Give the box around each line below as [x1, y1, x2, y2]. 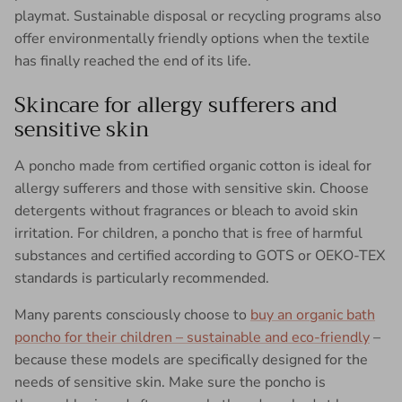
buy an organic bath [250, 304, 375, 325]
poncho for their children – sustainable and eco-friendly [14, 327, 370, 347]
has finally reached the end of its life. [14, 50, 251, 71]
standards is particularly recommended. [14, 267, 269, 288]
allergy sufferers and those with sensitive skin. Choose [14, 178, 369, 198]
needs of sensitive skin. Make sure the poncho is [14, 371, 326, 392]
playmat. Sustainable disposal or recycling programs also [14, 5, 381, 26]
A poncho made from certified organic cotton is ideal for [14, 155, 371, 176]
